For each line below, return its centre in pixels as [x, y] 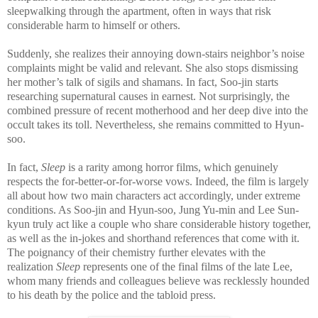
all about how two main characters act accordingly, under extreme [154, 195]
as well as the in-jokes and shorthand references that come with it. [153, 238]
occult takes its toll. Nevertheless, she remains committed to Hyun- [155, 124]
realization [32, 266]
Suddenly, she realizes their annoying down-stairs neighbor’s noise [156, 53]
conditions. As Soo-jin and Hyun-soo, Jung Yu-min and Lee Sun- [153, 209]
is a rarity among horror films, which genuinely [173, 167]
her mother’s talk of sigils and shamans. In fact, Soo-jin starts [143, 82]
